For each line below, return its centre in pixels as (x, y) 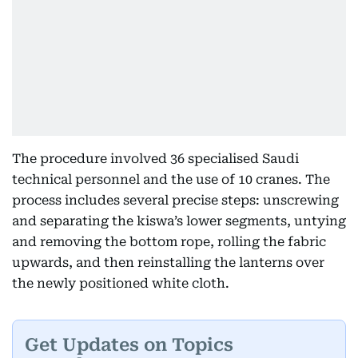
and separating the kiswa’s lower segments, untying (179, 221)
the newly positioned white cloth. (121, 283)
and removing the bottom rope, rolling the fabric (169, 242)
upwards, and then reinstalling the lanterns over (168, 263)
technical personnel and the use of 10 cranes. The (171, 179)
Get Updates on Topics (129, 344)
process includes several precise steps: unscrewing (175, 200)
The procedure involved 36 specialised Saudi (155, 159)
